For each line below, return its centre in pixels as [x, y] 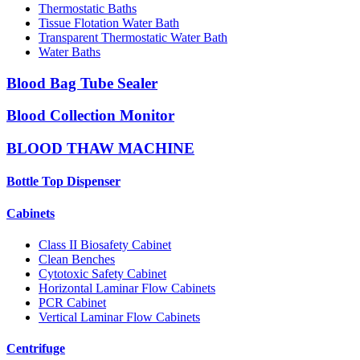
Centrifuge [36, 349]
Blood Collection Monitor [90, 116]
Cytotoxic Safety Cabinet [102, 273]
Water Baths [70, 51]
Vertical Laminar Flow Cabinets [119, 317]
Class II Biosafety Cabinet [105, 244]
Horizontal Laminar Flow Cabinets [127, 288]
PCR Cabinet [72, 302]
